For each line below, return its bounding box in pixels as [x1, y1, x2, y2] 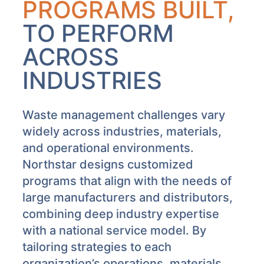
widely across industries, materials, [22, 124, 222, 138]
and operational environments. [22, 140, 194, 155]
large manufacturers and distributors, [22, 190, 233, 204]
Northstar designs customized [22, 157, 193, 171]
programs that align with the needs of [22, 173, 232, 188]
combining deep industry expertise [22, 206, 219, 221]
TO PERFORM [22, 18, 174, 48]
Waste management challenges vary [22, 107, 225, 122]
